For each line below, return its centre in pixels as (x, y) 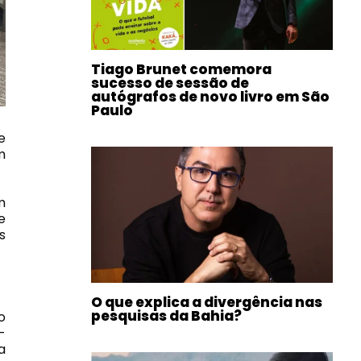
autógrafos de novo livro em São (210, 97)
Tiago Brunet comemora (181, 70)
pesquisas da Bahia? (166, 315)
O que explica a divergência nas (207, 302)
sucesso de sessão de (170, 83)
